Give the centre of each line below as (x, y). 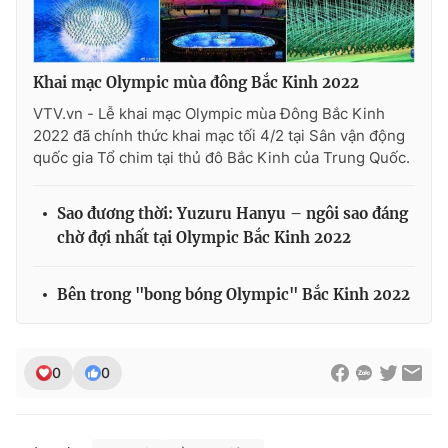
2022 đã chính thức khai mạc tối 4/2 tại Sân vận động (219, 135)
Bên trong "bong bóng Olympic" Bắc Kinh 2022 (233, 294)
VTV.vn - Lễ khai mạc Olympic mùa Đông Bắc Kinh (209, 113)
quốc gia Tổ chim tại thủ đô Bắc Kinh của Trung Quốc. (221, 157)
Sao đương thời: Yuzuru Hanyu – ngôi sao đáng (232, 213)
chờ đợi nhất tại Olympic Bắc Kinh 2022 (204, 237)
